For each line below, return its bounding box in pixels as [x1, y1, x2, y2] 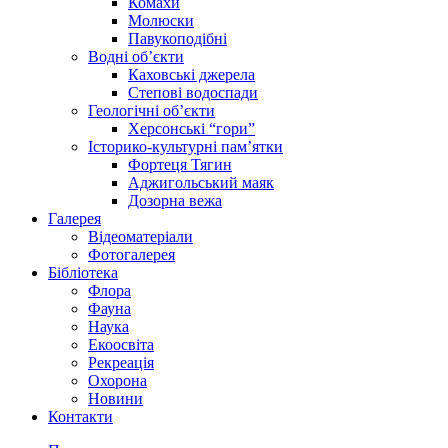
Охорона [88, 371, 147, 389]
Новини [88, 389, 143, 407]
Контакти [48, 407, 113, 425]
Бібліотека [48, 263, 118, 281]
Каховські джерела [128, 65, 255, 83]
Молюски [128, 11, 194, 29]
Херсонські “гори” [128, 119, 255, 137]
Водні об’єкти [88, 47, 184, 65]
